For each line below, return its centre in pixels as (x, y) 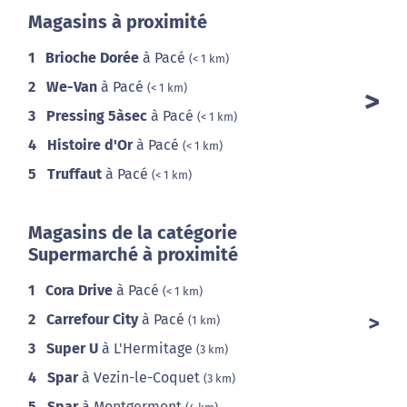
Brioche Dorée (92, 58)
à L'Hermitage (147, 349)
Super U (72, 349)
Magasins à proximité (118, 22)
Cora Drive (79, 291)
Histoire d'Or (90, 145)
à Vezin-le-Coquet (141, 378)
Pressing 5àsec (97, 116)
